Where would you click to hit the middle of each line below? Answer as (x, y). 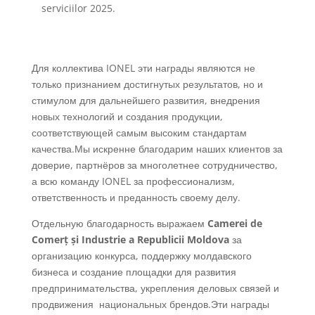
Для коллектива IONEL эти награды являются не (143, 68)
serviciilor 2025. (78, 8)
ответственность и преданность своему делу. (136, 197)
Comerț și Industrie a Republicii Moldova (130, 239)
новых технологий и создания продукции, (127, 116)
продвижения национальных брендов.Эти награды (150, 304)
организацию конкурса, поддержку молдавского (141, 256)
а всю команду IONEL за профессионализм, (133, 181)
